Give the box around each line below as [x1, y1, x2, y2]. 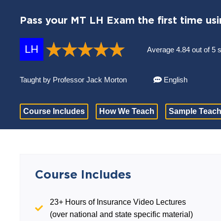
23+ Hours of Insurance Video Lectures [50, 198, 186, 206]
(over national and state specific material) [50, 210, 193, 219]
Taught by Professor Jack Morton [20, 75, 129, 84]
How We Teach [99, 107, 155, 115]
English [162, 75, 188, 84]
